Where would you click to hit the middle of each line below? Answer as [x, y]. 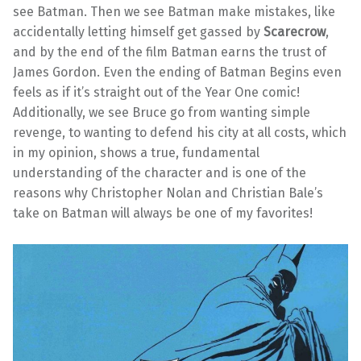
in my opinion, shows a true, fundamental [136, 153]
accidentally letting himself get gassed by [138, 32]
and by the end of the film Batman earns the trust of [170, 52]
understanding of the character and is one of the [160, 173]
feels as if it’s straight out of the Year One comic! [156, 93]
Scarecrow [295, 32]
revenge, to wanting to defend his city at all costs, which [180, 133]
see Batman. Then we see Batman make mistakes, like [174, 12]
